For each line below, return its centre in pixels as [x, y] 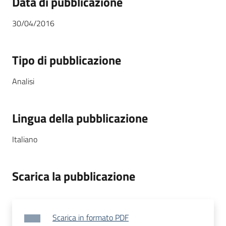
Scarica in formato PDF [91, 218]
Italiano [25, 139]
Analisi [23, 81]
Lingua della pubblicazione [80, 118]
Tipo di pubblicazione [67, 60]
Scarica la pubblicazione [74, 176]
